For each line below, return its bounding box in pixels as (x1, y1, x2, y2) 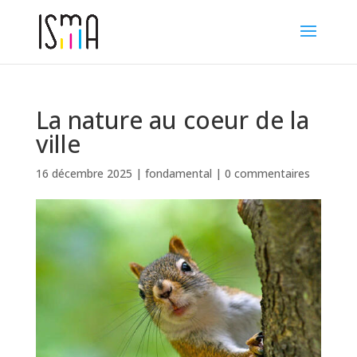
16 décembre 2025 (35, 166, 132, 181)
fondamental (144, 166, 212, 181)
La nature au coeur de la (35, 104, 309, 136)
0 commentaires (224, 166, 310, 181)
